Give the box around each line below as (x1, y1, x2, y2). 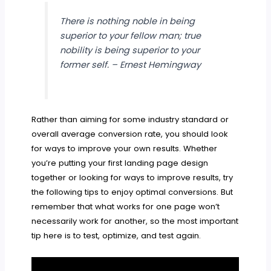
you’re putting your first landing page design (31, 157, 209, 169)
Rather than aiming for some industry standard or (31, 114, 229, 126)
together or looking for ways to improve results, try (31, 172, 233, 184)
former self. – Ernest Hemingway (60, 59, 201, 71)
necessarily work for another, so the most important (31, 215, 239, 227)
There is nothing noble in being (60, 15, 195, 28)
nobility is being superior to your (60, 44, 200, 57)
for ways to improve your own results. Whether (31, 143, 218, 155)
